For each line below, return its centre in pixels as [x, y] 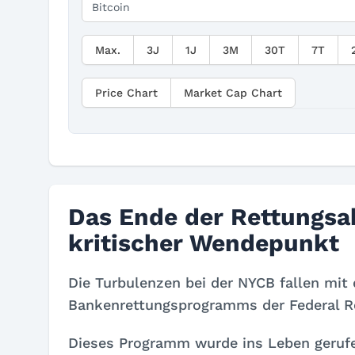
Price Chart [126, 93]
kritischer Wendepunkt [204, 243]
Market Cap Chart [233, 93]
